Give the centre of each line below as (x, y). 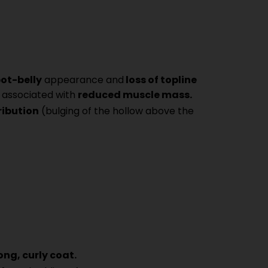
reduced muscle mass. (135, 95)
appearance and (83, 80)
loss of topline (161, 80)
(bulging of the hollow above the (117, 111)
